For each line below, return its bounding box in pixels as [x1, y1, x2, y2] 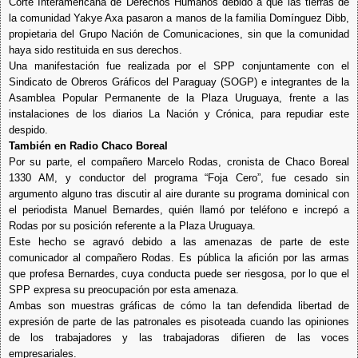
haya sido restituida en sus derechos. [9, 43, 182, 56]
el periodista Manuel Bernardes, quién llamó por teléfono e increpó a [9, 203, 349, 216]
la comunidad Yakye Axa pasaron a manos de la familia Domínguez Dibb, [9, 11, 349, 24]
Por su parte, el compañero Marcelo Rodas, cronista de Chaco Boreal [9, 155, 349, 168]
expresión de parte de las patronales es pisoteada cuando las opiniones [9, 315, 349, 328]
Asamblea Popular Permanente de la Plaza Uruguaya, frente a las [9, 91, 349, 104]
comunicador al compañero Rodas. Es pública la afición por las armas [9, 251, 349, 264]
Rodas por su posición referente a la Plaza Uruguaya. [9, 219, 256, 232]
